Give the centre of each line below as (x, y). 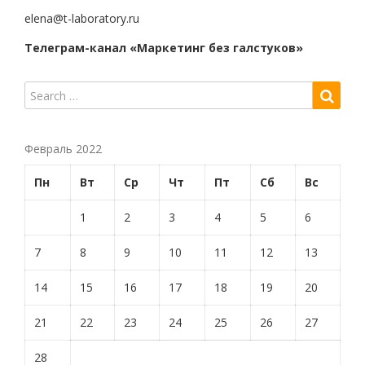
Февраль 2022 (63, 149)
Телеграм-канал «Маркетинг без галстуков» (164, 48)
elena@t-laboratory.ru (82, 18)
